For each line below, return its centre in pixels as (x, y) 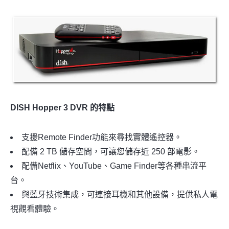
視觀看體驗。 (35, 209)
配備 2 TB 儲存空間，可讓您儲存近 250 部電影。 (111, 151)
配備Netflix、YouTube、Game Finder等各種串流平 (114, 166)
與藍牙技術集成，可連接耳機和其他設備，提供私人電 (120, 194)
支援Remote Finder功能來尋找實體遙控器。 (102, 137)
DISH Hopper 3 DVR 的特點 (62, 107)
